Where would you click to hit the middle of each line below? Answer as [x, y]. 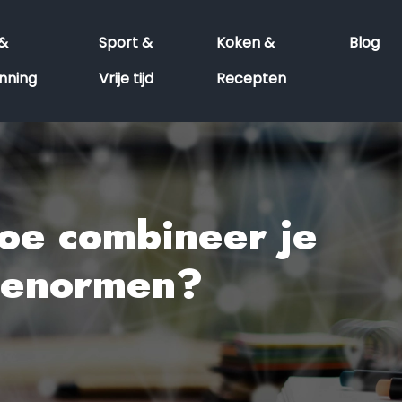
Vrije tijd [126, 79]
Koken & [245, 43]
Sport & [125, 43]
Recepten [251, 79]
